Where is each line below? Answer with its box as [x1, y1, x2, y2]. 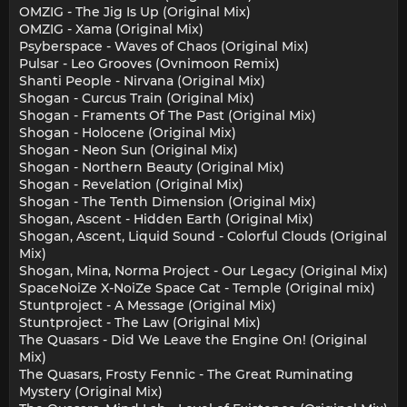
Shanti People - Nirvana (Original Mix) [19, 73, 265, 90]
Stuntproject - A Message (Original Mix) [19, 297, 276, 314]
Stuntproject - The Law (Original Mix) [19, 314, 261, 332]
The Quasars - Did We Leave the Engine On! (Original [19, 332, 367, 349]
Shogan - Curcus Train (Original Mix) [19, 90, 254, 107]
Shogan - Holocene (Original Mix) [19, 124, 236, 142]
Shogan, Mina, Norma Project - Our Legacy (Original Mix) [19, 263, 388, 280]
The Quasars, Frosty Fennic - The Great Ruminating [19, 366, 353, 383]
